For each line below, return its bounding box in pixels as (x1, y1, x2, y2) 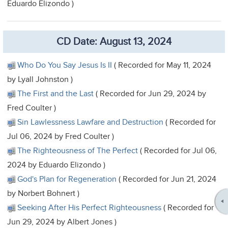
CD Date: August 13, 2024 (56, 35, 172, 48)
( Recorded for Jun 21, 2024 (117, 174, 217, 184)
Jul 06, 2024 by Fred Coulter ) (7, 131, 115, 141)
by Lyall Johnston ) (7, 74, 73, 84)
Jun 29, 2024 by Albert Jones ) (7, 216, 117, 227)
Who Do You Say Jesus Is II (17, 60, 112, 70)
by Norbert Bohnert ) (7, 188, 80, 198)
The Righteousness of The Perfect (17, 145, 138, 156)
